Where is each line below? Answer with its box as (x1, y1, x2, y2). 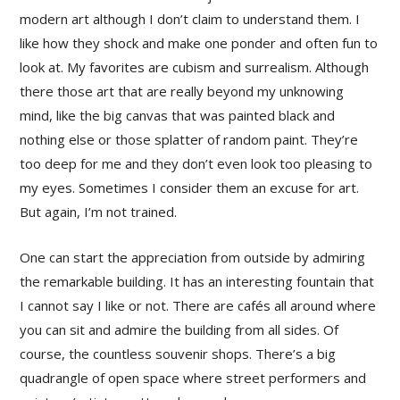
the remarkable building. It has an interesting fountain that (20, 272, 375, 291)
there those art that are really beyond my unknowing (20, 82, 345, 101)
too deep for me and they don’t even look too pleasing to (20, 154, 373, 173)
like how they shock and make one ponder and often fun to (20, 34, 379, 53)
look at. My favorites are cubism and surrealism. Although (20, 58, 370, 77)
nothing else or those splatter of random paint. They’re (20, 130, 359, 149)
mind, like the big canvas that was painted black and (20, 106, 336, 125)
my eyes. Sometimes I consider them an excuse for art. (20, 179, 360, 197)
